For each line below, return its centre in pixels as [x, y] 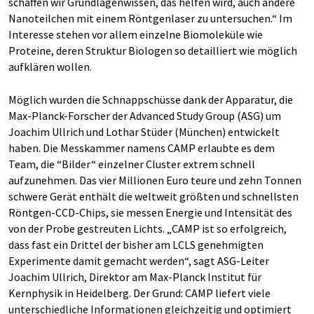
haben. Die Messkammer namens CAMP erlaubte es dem [142, 148]
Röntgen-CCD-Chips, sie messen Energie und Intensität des [150, 212]
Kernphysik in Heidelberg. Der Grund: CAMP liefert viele [139, 293]
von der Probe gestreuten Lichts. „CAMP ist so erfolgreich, [148, 228]
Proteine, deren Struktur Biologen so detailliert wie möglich [153, 50]
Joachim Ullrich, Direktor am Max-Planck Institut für [135, 277]
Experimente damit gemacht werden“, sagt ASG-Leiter [139, 261]
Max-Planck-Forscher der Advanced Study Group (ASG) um [145, 116]
